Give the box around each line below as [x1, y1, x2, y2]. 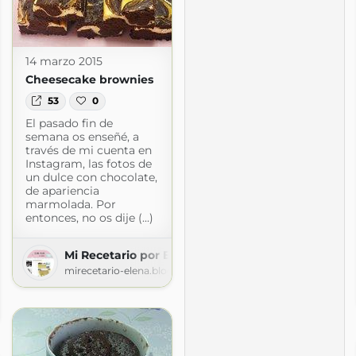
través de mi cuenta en [25, 142, 152, 157]
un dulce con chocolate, [25, 169, 157, 184]
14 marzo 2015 [25, 54, 103, 69]
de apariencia [25, 183, 99, 198]
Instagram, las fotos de [25, 156, 152, 171]
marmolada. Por [25, 196, 116, 211]
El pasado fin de [25, 115, 113, 130]
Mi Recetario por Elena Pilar [64, 247, 225, 262]
